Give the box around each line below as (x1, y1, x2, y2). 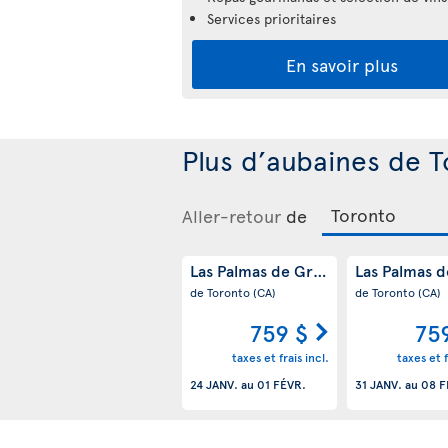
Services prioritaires (207, 8, 336, 28)
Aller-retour (182, 202, 281, 228)
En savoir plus (286, 51, 398, 77)
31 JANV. (354, 376, 402, 393)
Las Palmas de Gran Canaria (190, 258, 393, 281)
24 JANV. (190, 376, 238, 393)
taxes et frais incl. (231, 349, 329, 366)
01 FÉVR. (257, 376, 306, 393)
